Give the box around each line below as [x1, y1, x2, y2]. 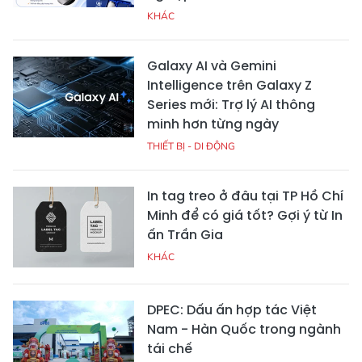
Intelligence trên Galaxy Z [147, 76, 312, 95]
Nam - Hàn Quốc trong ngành [147, 320, 341, 339]
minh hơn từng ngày [147, 115, 279, 134]
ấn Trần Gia [147, 225, 223, 245]
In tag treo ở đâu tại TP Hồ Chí [147, 187, 343, 206]
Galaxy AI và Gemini [147, 57, 276, 76]
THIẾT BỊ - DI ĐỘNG [147, 140, 235, 153]
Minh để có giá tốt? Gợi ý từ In [147, 206, 343, 225]
